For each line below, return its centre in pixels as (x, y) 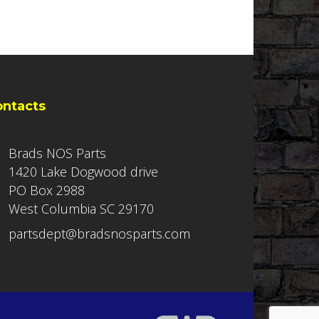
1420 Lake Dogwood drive (84, 172)
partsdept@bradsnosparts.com (100, 234)
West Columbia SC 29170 (82, 209)
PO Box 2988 (47, 190)
